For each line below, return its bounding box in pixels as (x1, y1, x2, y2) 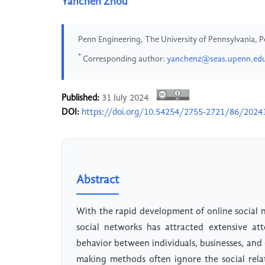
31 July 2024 (99, 93, 151, 104)
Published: (62, 93, 99, 104)
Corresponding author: (81, 54, 167, 63)
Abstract (76, 174, 119, 187)
